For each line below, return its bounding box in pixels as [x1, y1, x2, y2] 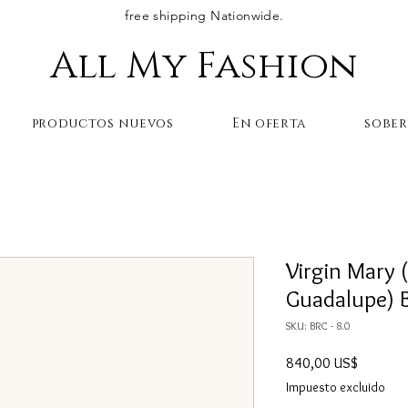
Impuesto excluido [286, 378, 385, 395]
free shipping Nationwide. [125, 7, 284, 24]
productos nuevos [31, 114, 174, 132]
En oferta [231, 114, 307, 132]
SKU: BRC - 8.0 [286, 318, 350, 332]
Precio [357, 352, 393, 371]
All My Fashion [49, 41, 358, 91]
